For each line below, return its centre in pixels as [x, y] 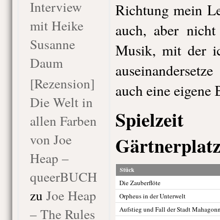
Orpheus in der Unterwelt [152, 196]
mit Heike [56, 25]
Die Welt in [61, 102]
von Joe [51, 139]
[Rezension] [62, 83]
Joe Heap [71, 195]
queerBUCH [63, 177]
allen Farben [63, 121]
